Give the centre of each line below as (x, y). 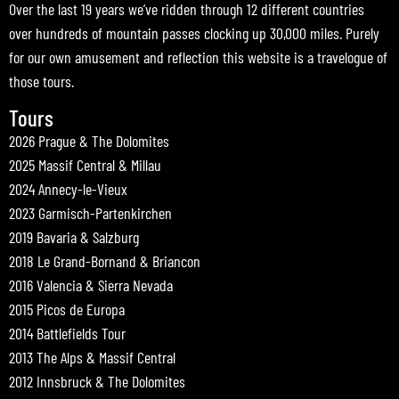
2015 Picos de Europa (67, 309)
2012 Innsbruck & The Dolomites (97, 381)
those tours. (41, 81)
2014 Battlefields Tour (67, 333)
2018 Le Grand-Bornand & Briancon (105, 261)
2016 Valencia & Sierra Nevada (91, 285)
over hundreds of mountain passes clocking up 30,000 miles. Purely (194, 33)
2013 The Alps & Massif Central (92, 357)
